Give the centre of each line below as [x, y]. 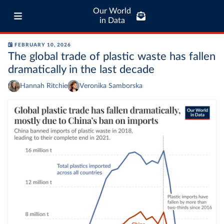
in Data [112, 20]
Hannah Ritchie [44, 86]
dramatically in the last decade [81, 69]
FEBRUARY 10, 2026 [42, 45]
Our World [112, 11]
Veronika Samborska [111, 86]
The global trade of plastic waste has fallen [112, 56]
